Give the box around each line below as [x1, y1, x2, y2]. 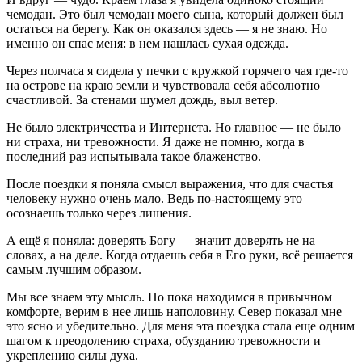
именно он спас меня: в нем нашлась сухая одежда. [6, 36, 288, 50]
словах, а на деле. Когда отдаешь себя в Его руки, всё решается [6, 247, 353, 262]
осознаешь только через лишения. [6, 205, 192, 220]
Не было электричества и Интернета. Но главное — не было [6, 120, 341, 134]
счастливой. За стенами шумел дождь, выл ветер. [6, 92, 278, 107]
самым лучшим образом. [6, 262, 141, 276]
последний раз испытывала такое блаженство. [6, 149, 261, 163]
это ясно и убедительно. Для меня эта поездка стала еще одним [6, 318, 355, 333]
